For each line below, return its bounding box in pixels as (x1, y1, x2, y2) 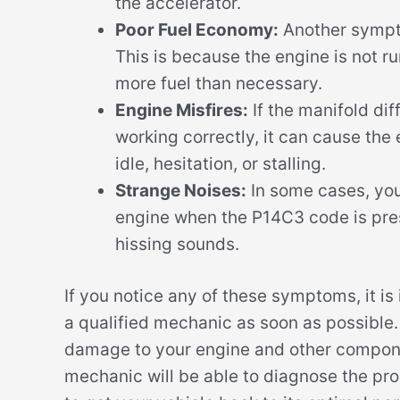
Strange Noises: (115, 179, 246, 201)
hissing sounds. (115, 233, 239, 254)
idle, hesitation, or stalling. (115, 153, 326, 174)
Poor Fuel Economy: (115, 19, 279, 40)
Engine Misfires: (115, 99, 248, 121)
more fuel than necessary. (115, 72, 322, 94)
